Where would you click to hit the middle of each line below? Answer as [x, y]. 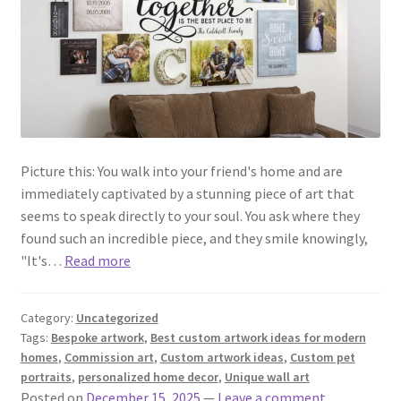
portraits [46, 377]
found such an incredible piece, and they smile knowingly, [194, 239]
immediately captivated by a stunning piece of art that [187, 194]
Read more [97, 261]
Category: [48, 318]
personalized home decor [148, 377]
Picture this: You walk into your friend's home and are [181, 171]
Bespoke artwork [97, 338]
